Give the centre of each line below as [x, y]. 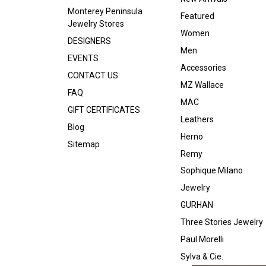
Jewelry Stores [96, 23]
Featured [197, 16]
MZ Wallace [202, 85]
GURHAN [197, 205]
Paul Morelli [202, 240]
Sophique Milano [211, 171]
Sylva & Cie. [202, 257]
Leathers [197, 119]
